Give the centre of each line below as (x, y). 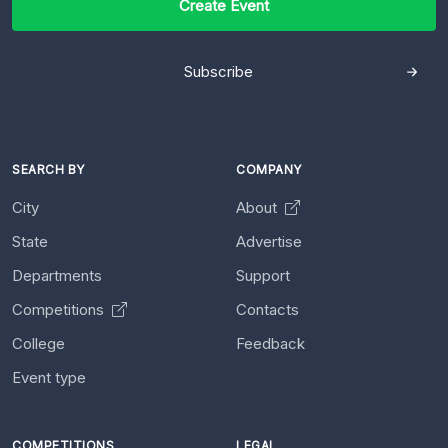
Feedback (270, 343)
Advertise (269, 241)
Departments (57, 275)
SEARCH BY (48, 169)
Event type (49, 377)
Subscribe (218, 71)
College (38, 343)
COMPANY (269, 169)
